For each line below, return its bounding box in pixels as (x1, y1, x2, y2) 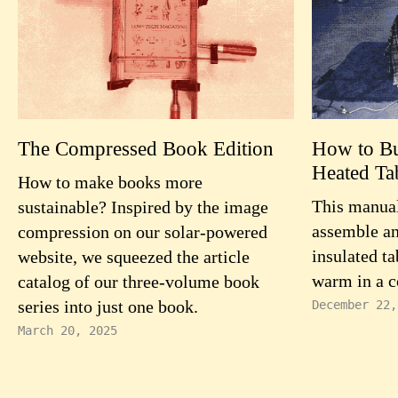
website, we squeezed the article (18, 247, 250, 267)
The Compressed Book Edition (18, 137, 274, 160)
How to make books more (18, 172, 203, 192)
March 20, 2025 (18, 323, 117, 338)
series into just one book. (18, 297, 198, 316)
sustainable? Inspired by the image (18, 197, 268, 217)
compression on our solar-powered (18, 222, 267, 242)
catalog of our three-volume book (18, 272, 259, 291)
